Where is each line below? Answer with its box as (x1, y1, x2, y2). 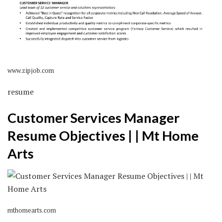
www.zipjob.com (7, 66, 54, 75)
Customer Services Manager (7, 110, 179, 126)
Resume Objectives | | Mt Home (7, 127, 199, 144)
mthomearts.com (7, 206, 56, 215)
